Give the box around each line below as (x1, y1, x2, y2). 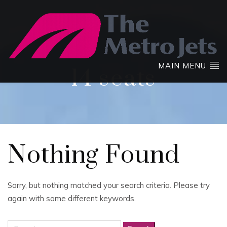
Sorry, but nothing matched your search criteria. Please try (8, 180, 210, 190)
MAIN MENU (158, 60, 209, 70)
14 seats (71, 64, 156, 94)
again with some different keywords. (8, 193, 136, 203)
